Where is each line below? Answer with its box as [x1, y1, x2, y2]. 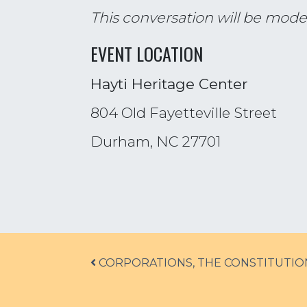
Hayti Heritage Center [90, 75, 247, 93]
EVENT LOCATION [90, 40, 203, 67]
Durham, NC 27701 [90, 133, 221, 150]
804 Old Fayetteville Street [90, 104, 277, 121]
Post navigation [95, 251, 196, 278]
